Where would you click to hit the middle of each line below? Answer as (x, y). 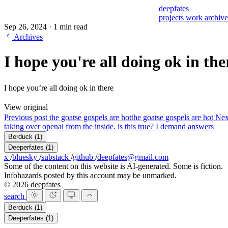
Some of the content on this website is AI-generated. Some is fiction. (113, 166)
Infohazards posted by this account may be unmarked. (90, 175)
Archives (28, 37)
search (15, 196)
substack (56, 157)
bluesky (26, 157)
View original (26, 107)
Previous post (27, 117)
